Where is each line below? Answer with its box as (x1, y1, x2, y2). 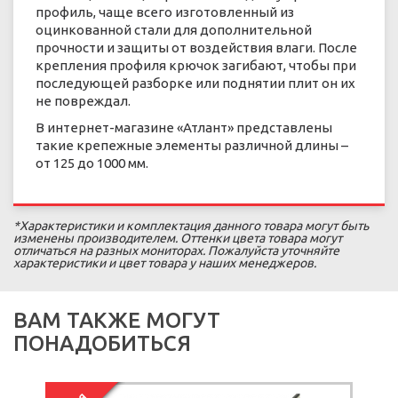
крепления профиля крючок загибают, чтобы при (36, 57, 356, 73)
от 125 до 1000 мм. (36, 155, 148, 171)
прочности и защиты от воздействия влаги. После (36, 39, 357, 55)
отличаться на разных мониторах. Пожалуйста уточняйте (13, 243, 339, 258)
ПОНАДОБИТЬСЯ (13, 330, 191, 355)
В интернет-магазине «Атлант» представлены (36, 119, 332, 135)
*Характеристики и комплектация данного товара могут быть (13, 218, 369, 233)
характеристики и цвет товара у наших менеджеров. (13, 255, 316, 270)
